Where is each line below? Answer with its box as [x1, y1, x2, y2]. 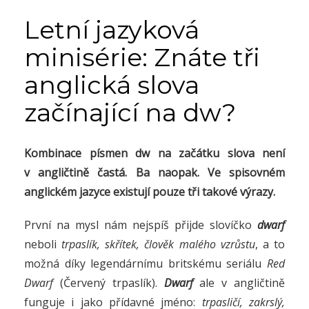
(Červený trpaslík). [53, 275, 164, 291]
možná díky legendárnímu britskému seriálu [24, 256, 267, 272]
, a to [255, 237, 286, 252]
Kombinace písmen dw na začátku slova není [24, 146, 285, 161]
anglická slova [24, 70, 199, 101]
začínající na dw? [24, 97, 236, 128]
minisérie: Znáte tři [24, 42, 260, 73]
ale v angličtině [192, 275, 285, 291]
